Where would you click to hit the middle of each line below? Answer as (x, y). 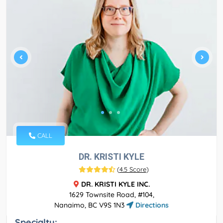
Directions (151, 205)
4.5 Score (133, 169)
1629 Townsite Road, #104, (111, 195)
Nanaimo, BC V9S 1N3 (90, 205)
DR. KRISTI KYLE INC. (115, 184)
